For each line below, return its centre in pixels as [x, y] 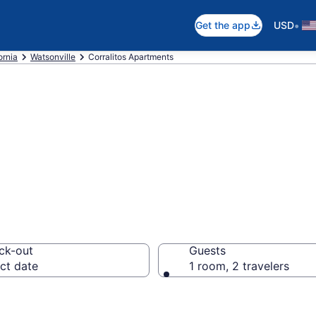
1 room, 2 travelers [239, 266]
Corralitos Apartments [131, 57]
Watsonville [53, 57]
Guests [207, 250]
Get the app [223, 25]
